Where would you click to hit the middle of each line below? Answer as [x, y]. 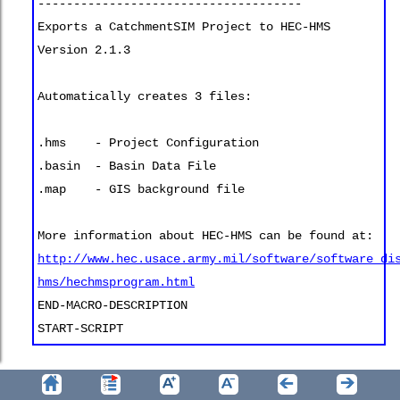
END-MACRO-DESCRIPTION [112, 305]
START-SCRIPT [80, 328]
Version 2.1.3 [84, 50]
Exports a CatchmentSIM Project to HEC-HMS [184, 26]
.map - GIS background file [141, 189]
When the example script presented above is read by [201, 376]
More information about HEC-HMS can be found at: [205, 235]
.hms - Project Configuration [148, 142]
